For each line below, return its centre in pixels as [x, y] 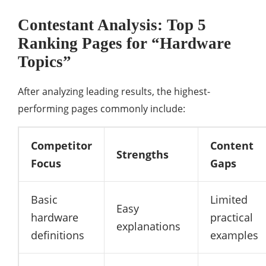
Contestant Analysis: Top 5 [112, 25]
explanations [148, 227]
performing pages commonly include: [102, 109]
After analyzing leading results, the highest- [114, 92]
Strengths [142, 155]
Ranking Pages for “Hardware [124, 44]
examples [234, 235]
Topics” [45, 62]
